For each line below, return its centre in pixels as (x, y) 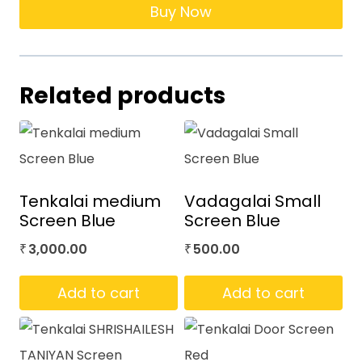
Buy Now (181, 12)
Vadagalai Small (253, 202)
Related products (122, 96)
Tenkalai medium (90, 202)
